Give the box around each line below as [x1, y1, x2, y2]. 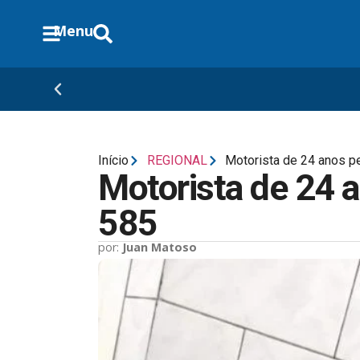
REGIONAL [146, 153, 207, 168]
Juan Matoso [122, 239, 197, 255]
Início [98, 153, 129, 168]
